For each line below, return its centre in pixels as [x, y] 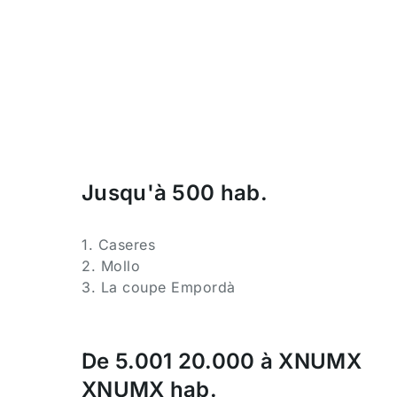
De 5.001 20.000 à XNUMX [222, 361]
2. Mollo [111, 266]
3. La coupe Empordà [159, 287]
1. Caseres [118, 245]
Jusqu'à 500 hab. [175, 193]
